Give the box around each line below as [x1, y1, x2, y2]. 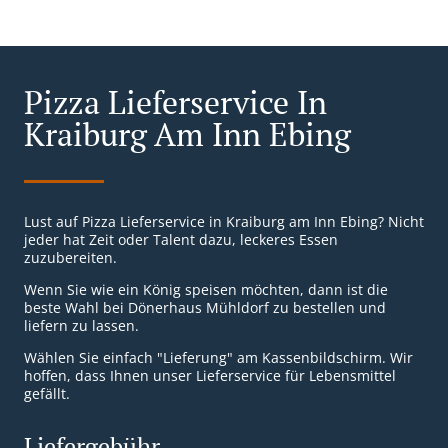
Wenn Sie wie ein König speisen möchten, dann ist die [24, 280, 388, 300]
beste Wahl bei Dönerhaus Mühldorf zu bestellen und [24, 298, 386, 318]
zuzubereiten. [24, 248, 117, 268]
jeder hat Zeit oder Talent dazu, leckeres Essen [24, 230, 338, 250]
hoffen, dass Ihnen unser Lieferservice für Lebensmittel [24, 366, 396, 386]
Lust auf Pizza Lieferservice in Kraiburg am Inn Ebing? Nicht [24, 212, 424, 232]
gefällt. [24, 384, 70, 404]
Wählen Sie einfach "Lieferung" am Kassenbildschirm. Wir [24, 348, 413, 368]
